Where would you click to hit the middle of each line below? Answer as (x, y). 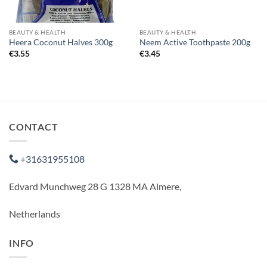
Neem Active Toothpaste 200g (195, 43)
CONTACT (34, 126)
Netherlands (35, 213)
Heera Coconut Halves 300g (60, 43)
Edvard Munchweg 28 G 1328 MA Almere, (95, 187)
